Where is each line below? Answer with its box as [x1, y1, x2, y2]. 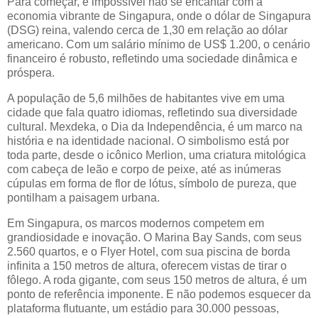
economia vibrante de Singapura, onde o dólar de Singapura [7, 10, 311, 23]
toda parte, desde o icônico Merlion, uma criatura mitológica [7, 149, 306, 162]
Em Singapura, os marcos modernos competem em [7, 217, 264, 230]
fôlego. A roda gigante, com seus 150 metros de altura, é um [7, 274, 307, 287]
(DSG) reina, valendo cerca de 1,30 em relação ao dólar [7, 24, 287, 37]
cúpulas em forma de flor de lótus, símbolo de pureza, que [7, 177, 297, 190]
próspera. [7, 67, 55, 79]
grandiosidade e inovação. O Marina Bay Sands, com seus [7, 231, 302, 244]
